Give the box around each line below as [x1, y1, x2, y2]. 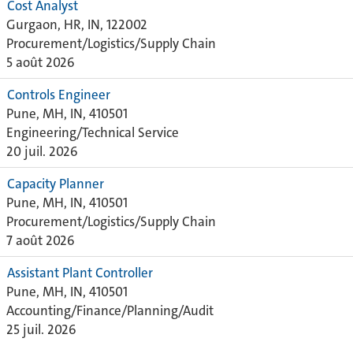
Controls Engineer [7, 86, 110, 103]
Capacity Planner [7, 175, 104, 192]
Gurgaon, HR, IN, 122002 [6, 16, 147, 33]
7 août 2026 [6, 232, 75, 249]
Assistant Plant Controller [7, 264, 153, 281]
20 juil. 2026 [6, 143, 78, 160]
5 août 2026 [6, 54, 75, 71]
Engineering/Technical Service [6, 124, 179, 141]
